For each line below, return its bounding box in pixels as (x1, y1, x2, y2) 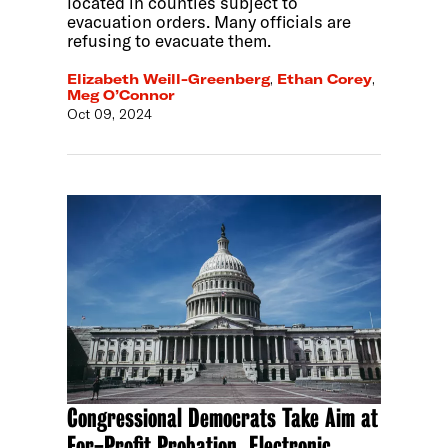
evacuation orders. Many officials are (67, 11, 352, 33)
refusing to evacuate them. (67, 30, 272, 52)
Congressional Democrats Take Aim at (67, 403, 379, 434)
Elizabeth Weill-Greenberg (67, 70, 271, 89)
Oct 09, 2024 (67, 105, 153, 124)
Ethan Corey (277, 70, 373, 89)
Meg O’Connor (67, 86, 176, 105)
